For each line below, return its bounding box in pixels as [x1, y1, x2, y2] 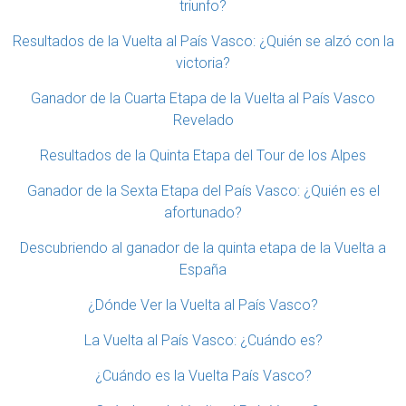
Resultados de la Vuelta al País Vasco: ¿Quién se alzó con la [12, 33, 394, 50]
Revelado [172, 111, 234, 129]
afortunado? [164, 204, 242, 221]
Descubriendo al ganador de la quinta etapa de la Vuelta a [20, 239, 386, 256]
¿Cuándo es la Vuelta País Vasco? [94, 367, 312, 384]
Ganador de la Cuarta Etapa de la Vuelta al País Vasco [31, 90, 375, 107]
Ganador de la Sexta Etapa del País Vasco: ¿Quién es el [26, 182, 380, 199]
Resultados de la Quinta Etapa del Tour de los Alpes [40, 147, 366, 164]
